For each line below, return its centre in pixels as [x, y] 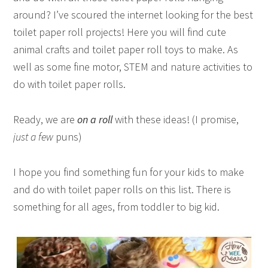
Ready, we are [45, 119]
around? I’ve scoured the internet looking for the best [133, 15]
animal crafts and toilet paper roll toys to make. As [126, 49]
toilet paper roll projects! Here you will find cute [120, 32]
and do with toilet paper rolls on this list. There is [122, 189]
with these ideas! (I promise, [176, 119]
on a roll [95, 119]
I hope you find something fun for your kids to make [129, 172]
